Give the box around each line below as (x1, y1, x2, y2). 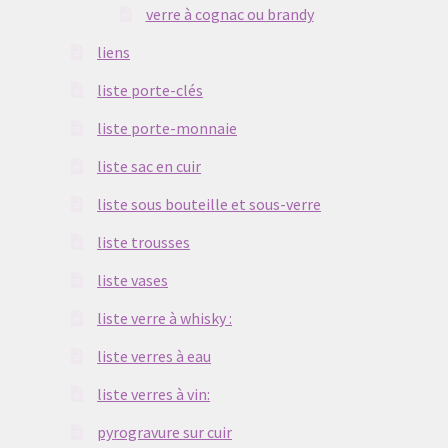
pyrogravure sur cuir (97, 422, 233, 443)
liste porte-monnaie (97, 118, 238, 139)
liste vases (97, 270, 169, 291)
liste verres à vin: (97, 384, 211, 405)
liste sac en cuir (97, 156, 202, 177)
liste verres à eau (97, 346, 212, 367)
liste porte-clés (97, 80, 204, 101)
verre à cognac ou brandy (145, 4, 314, 25)
